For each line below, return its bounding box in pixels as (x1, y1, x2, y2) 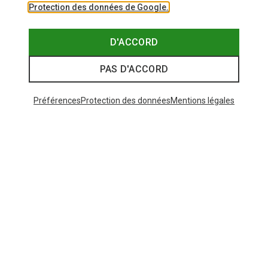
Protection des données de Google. (29, 2, 169, 12)
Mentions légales (170, 96, 234, 105)
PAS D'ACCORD (99, 63, 169, 75)
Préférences (33, 96, 81, 105)
